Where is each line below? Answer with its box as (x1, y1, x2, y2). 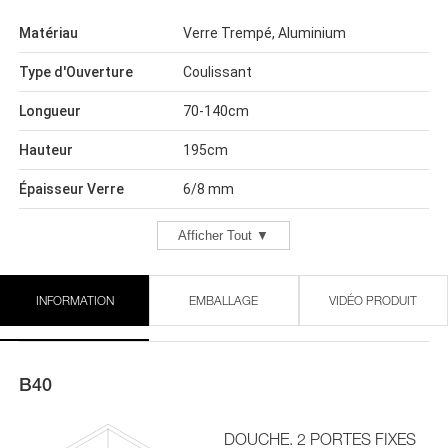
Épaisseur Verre (18, 181, 124, 197)
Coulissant (182, 64, 252, 80)
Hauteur (18, 142, 73, 158)
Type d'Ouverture (18, 64, 133, 80)
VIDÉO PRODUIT (329, 293, 418, 308)
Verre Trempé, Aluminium (182, 25, 346, 41)
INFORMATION (35, 293, 114, 308)
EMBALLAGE (189, 293, 259, 308)
